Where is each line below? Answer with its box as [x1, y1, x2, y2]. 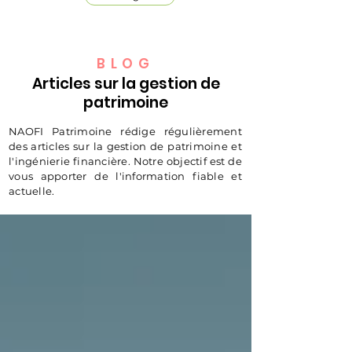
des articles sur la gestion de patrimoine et [9, 140, 242, 152]
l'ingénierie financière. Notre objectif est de [9, 155, 242, 167]
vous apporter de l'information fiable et [9, 170, 242, 182]
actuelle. [9, 185, 57, 197]
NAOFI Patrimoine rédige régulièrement [9, 125, 242, 137]
